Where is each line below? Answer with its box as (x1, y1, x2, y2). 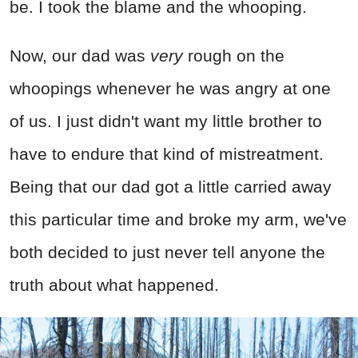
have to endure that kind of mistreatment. (10, 144, 324, 163)
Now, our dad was (10, 46, 150, 65)
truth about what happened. (10, 275, 219, 294)
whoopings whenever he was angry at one (10, 78, 331, 97)
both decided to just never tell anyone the (10, 242, 325, 261)
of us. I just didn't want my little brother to (10, 111, 322, 130)
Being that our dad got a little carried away (10, 177, 332, 196)
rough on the (183, 46, 284, 65)
